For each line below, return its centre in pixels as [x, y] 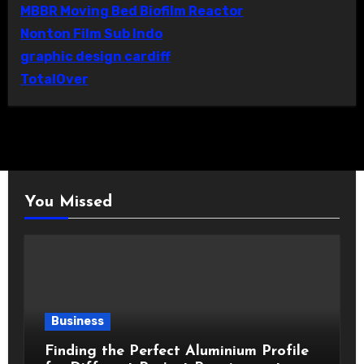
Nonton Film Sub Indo [91, 34]
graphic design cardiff [95, 57]
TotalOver [54, 80]
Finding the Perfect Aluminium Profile [176, 352]
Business [77, 322]
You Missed [68, 203]
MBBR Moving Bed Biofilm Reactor [132, 11]
